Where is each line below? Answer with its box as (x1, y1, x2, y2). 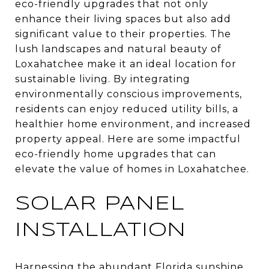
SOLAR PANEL (15, 195, 185, 214)
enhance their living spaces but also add (15, 13, 231, 25)
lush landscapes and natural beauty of (15, 43, 222, 55)
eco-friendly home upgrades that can (15, 148, 216, 160)
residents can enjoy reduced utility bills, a (15, 103, 238, 115)
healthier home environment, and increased (15, 118, 251, 130)
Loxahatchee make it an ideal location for (15, 58, 237, 70)
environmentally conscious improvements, (15, 88, 242, 100)
